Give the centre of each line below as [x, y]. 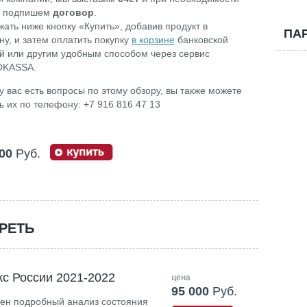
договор [73, 12]
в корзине [153, 40]
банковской [201, 40]
